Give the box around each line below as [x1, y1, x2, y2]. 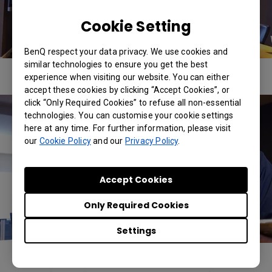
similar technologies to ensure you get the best [24, 59, 208, 69]
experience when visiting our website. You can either [24, 72, 229, 82]
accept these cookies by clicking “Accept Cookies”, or [24, 85, 229, 95]
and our [90, 136, 126, 146]
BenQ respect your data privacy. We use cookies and [24, 47, 228, 56]
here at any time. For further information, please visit [24, 123, 231, 133]
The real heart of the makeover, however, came [18, 255, 248, 268]
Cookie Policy [39, 136, 91, 146]
